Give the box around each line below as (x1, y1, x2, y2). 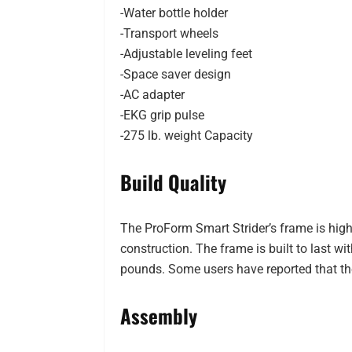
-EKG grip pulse (120, 108, 204, 123)
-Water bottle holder (120, 5, 228, 21)
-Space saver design (120, 67, 231, 82)
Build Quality (120, 167, 226, 197)
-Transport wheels (120, 26, 218, 42)
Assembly (120, 301, 197, 331)
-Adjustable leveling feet (120, 46, 252, 62)
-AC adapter (120, 87, 185, 103)
